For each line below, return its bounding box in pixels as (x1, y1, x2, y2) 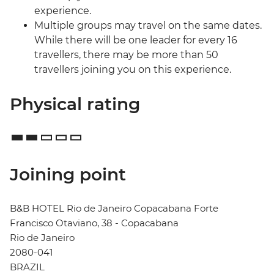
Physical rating (10, 94, 140, 115)
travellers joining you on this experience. (34, 64, 231, 76)
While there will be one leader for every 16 (34, 34, 237, 46)
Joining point (10, 164, 126, 185)
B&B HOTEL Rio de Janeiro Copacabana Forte (10, 202, 218, 215)
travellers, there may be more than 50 (34, 49, 218, 61)
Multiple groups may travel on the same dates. (34, 20, 262, 32)
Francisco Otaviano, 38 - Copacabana (10, 217, 179, 229)
